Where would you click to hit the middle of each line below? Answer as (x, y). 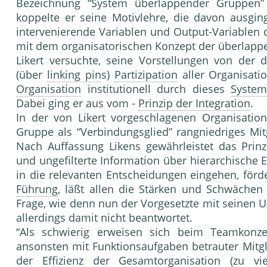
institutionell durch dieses (156, 89)
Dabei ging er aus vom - (77, 103)
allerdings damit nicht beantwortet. (104, 218)
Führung (37, 189)
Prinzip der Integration (194, 103)
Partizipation (146, 75)
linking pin (74, 75)
